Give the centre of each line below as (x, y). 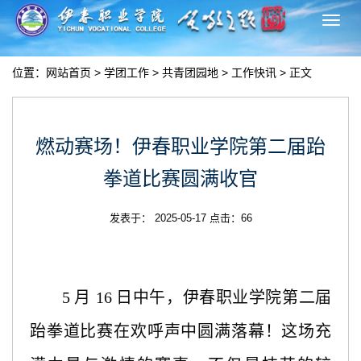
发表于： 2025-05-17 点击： (175, 218)
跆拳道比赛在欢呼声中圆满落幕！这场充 (180, 331)
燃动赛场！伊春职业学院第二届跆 (180, 146)
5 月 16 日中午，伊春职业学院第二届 (197, 297)
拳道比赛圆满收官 (180, 178)
